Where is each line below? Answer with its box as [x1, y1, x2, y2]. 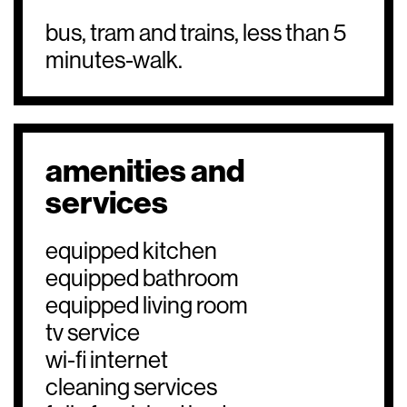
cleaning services [45, 373, 217, 401]
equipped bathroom [45, 264, 239, 292]
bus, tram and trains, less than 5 [45, 19, 346, 46]
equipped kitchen [45, 237, 217, 264]
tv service [45, 319, 140, 346]
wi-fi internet [45, 346, 168, 373]
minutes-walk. [45, 46, 183, 74]
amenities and [45, 152, 245, 190]
